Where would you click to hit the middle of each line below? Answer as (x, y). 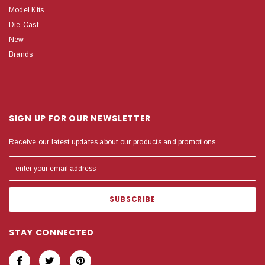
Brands (21, 54)
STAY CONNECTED (51, 232)
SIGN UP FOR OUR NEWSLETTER (80, 118)
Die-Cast (24, 25)
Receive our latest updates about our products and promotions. (113, 142)
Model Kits (27, 10)
